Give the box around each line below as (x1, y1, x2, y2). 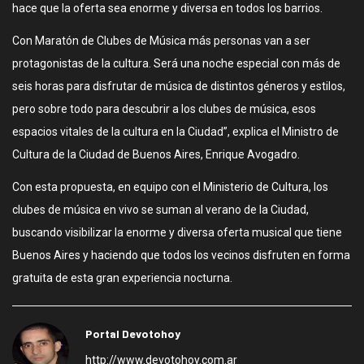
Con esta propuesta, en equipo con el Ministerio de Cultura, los (12, 180, 328, 193)
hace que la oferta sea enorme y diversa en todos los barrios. (12, 2, 323, 15)
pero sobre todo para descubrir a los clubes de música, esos (12, 102, 316, 115)
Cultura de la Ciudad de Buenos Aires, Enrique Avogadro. (12, 148, 300, 161)
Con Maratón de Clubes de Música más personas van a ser (12, 34, 310, 47)
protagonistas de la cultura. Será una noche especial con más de (12, 57, 340, 70)
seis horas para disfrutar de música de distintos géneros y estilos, (12, 80, 345, 93)
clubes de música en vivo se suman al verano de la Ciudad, (12, 203, 309, 216)
